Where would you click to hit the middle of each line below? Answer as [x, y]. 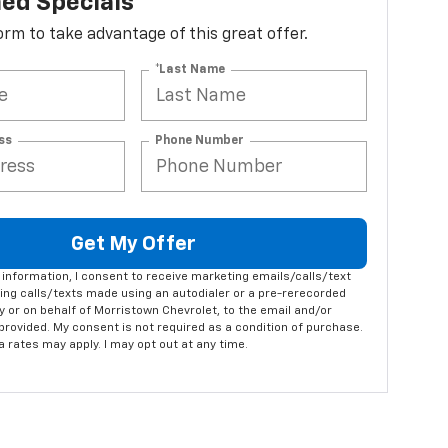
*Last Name [190, 69]
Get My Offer [133, 243]
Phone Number [200, 140]
